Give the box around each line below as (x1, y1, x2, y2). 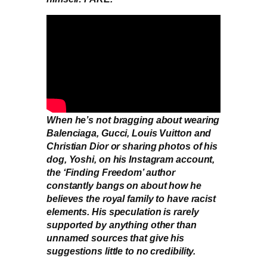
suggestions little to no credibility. (46, 245, 196, 256)
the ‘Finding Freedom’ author (46, 166, 176, 178)
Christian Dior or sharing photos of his (46, 140, 218, 151)
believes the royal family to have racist (46, 193, 216, 204)
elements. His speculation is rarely (46, 206, 199, 217)
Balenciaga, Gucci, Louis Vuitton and (46, 127, 212, 138)
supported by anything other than (46, 219, 197, 230)
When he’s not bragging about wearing (46, 114, 220, 125)
